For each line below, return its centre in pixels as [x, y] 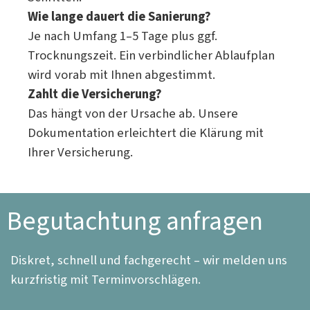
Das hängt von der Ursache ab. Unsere [133, 113]
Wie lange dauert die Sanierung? [119, 16]
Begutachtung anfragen [135, 221]
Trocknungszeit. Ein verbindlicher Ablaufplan [151, 55]
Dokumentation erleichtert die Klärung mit [146, 133]
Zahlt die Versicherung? [95, 94]
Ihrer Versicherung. [80, 152]
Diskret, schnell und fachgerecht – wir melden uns [149, 260]
